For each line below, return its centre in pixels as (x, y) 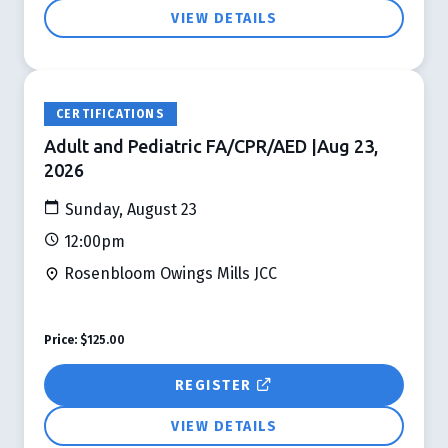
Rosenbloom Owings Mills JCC (168, 273)
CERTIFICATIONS (110, 113)
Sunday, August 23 (129, 209)
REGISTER (215, 385)
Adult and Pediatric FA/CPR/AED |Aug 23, (211, 145)
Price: (60, 339)
